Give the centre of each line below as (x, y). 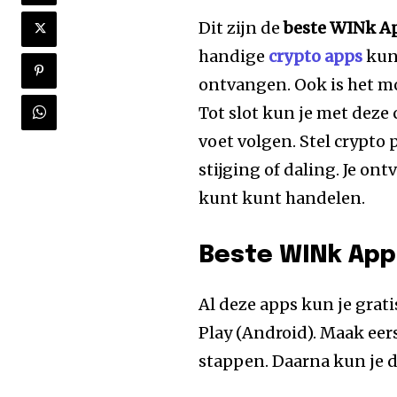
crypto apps (316, 56)
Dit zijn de (241, 27)
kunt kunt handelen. (282, 198)
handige (234, 56)
